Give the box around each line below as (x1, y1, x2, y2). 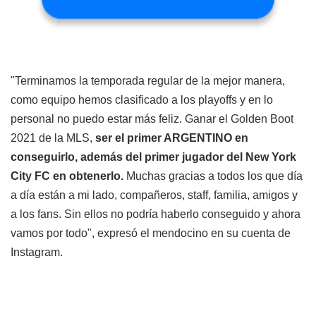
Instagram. (11, 246, 63, 259)
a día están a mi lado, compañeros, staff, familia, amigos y (11, 189, 298, 202)
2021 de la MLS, (11, 132, 92, 145)
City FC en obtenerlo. (11, 170, 126, 183)
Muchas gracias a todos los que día (126, 170, 303, 183)
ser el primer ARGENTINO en (92, 132, 248, 145)
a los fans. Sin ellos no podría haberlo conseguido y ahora (11, 208, 300, 221)
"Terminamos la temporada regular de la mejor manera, (11, 75, 285, 87)
